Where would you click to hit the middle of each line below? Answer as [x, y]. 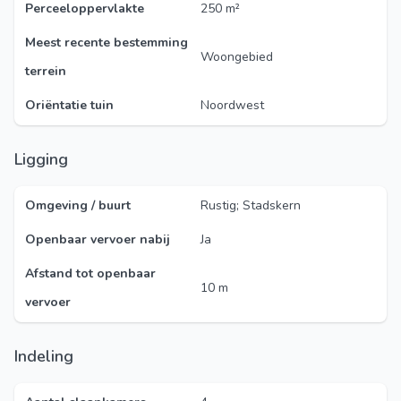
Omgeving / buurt [78, 205]
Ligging [45, 159]
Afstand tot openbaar [90, 273]
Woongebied [237, 57]
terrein [46, 71]
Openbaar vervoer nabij [98, 239]
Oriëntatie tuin [69, 105]
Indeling [46, 356]
